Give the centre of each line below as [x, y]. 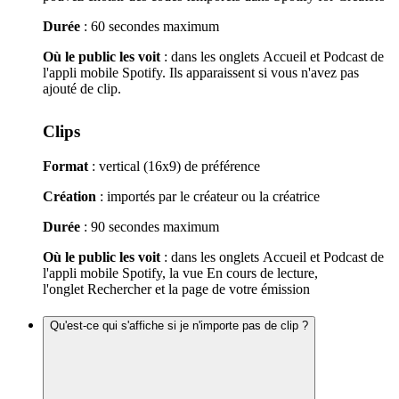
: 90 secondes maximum [150, 227]
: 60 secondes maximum [150, 27]
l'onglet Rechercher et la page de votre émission [176, 289]
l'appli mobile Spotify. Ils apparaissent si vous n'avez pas [201, 73]
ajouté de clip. [82, 89]
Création [69, 197]
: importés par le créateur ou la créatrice [208, 197]
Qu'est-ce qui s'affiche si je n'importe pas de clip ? [179, 325]
